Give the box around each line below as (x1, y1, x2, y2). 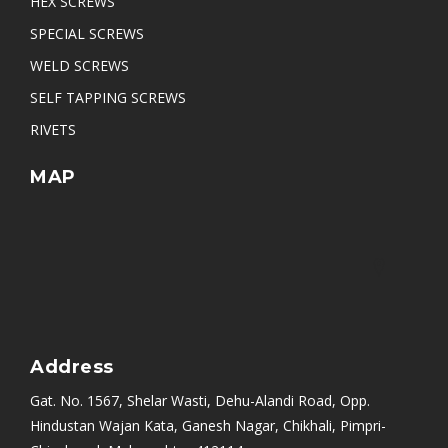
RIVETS (30, 120, 76, 139)
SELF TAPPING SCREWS (30, 88, 186, 107)
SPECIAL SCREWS (30, 24, 144, 43)
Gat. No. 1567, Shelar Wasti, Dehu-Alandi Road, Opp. (30, 391, 370, 410)
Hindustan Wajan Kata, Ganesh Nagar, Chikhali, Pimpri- (30, 416, 386, 435)
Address (30, 356, 114, 378)
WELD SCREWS (30, 56, 129, 75)
